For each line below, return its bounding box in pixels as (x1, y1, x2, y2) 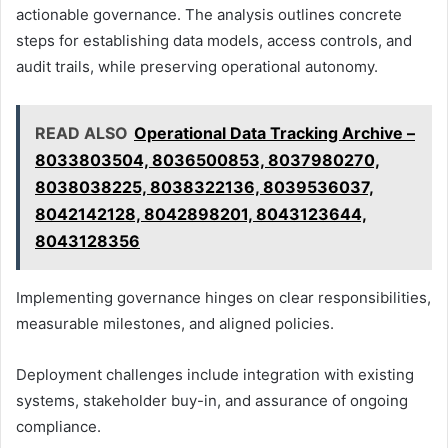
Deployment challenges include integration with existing (16, 365, 414, 385)
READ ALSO (35, 123, 128, 144)
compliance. (16, 417, 101, 437)
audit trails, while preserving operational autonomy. (16, 57, 378, 77)
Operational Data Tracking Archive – (134, 123, 415, 144)
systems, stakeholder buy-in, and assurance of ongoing (16, 391, 408, 411)
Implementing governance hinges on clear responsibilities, (16, 288, 431, 308)
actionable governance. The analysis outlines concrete (16, 5, 402, 25)
